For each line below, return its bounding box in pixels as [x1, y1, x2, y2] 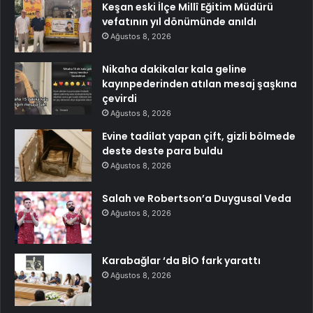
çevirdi [102, 92, 137, 106]
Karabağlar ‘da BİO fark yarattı [102, 254, 261, 268]
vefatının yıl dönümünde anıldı [102, 15, 256, 29]
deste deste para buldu [102, 144, 223, 159]
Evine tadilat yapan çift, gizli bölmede [102, 129, 296, 144]
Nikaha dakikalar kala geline [102, 62, 247, 77]
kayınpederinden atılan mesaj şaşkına [102, 77, 297, 92]
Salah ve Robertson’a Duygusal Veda [102, 191, 291, 206]
